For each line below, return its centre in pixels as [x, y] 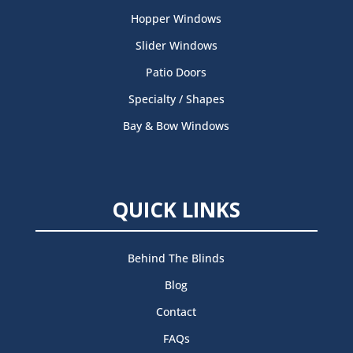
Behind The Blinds [176, 258]
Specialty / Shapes [176, 98]
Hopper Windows [176, 18]
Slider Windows [176, 45]
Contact [176, 312]
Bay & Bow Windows [176, 125]
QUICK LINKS [176, 210]
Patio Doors [176, 72]
